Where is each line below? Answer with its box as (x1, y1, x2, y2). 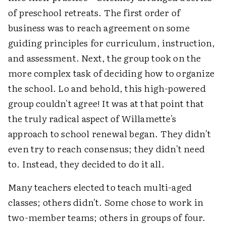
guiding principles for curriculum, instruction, (8, 36, 215, 49)
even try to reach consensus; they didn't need (8, 142, 205, 155)
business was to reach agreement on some (8, 21, 190, 34)
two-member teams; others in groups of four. (8, 210, 206, 224)
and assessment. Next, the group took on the (8, 51, 201, 65)
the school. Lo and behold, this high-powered (8, 81, 206, 95)
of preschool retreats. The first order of (8, 6, 181, 19)
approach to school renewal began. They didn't (8, 127, 211, 140)
